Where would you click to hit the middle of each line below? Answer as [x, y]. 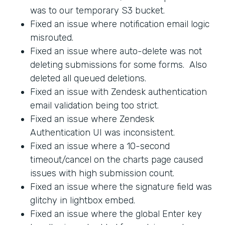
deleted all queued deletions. [88, 78]
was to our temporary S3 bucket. [97, 10]
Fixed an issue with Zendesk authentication [119, 92]
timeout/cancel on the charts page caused [117, 159]
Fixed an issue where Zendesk [92, 119]
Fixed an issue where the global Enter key [116, 214]
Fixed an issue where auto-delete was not [116, 51]
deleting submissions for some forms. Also [119, 65]
